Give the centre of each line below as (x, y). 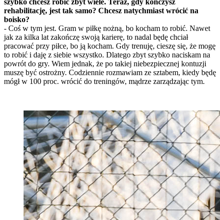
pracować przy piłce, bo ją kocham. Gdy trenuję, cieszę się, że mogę (110, 46)
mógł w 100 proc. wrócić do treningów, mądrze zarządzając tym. (104, 82)
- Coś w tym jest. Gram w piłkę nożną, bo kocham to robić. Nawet (107, 28)
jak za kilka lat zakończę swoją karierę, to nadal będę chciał (96, 37)
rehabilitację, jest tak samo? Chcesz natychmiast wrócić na (101, 11)
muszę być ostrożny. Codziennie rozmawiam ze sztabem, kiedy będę (110, 73)
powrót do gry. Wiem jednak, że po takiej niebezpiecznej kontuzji (105, 64)
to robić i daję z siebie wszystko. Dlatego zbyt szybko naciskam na (107, 55)
